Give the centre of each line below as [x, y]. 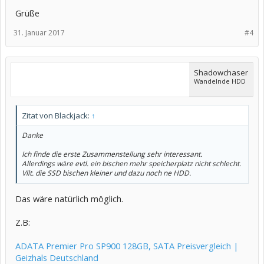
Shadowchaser [221, 72]
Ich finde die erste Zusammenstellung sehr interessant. [112, 154]
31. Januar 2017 [39, 33]
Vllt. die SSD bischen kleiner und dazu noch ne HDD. [106, 173]
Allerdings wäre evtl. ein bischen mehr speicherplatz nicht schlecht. [131, 164]
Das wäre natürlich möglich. [69, 198]
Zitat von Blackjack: [57, 115]
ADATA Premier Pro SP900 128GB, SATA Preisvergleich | [127, 245]
